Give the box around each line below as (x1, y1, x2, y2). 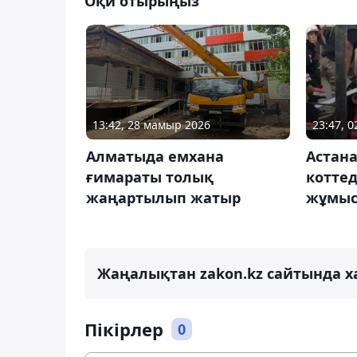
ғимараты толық (86, 167, 214, 186)
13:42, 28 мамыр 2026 (92, 116, 210, 132)
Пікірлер (84, 317, 163, 342)
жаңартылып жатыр (86, 187, 241, 207)
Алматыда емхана (86, 146, 224, 166)
